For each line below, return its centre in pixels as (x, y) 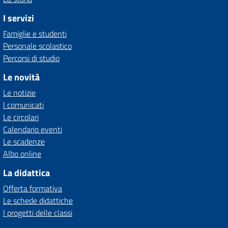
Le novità (21, 77)
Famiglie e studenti (35, 34)
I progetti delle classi (38, 213)
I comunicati (23, 105)
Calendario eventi (33, 129)
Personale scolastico (37, 46)
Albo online (22, 154)
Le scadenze (24, 141)
